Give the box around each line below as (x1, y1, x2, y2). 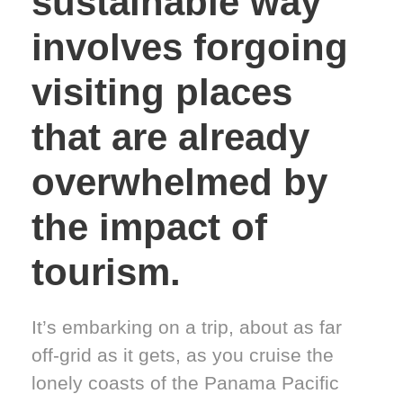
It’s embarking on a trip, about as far (31, 317, 342, 338)
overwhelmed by (31, 161, 327, 204)
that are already (31, 116, 309, 159)
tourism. (31, 251, 181, 294)
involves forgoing (31, 26, 348, 69)
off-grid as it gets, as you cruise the (31, 345, 334, 366)
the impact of (31, 206, 267, 249)
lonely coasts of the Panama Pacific (31, 372, 339, 394)
